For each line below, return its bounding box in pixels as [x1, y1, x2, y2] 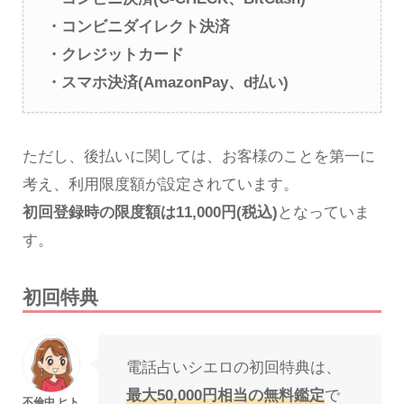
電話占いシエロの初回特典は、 [125, 359, 341, 377]
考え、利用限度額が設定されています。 [22, 175, 298, 193]
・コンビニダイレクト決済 [45, 18, 230, 36]
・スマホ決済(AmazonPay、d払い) [45, 74, 289, 92]
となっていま [277, 203, 370, 221]
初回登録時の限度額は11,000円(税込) [22, 203, 278, 221]
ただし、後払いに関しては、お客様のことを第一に [22, 147, 375, 165]
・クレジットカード [45, 46, 184, 64]
